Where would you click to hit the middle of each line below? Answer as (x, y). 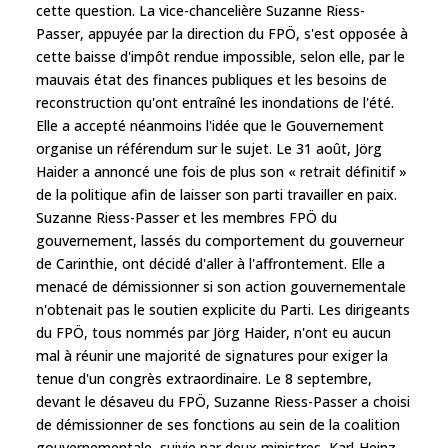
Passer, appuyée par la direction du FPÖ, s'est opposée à (222, 33)
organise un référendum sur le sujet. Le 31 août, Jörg (209, 148)
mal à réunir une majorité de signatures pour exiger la (212, 355)
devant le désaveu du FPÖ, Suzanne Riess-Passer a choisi (223, 401)
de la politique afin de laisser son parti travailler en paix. (216, 194)
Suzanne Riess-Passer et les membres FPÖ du (186, 217)
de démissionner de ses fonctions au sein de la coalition (218, 424)
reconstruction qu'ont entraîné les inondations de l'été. (215, 102)
